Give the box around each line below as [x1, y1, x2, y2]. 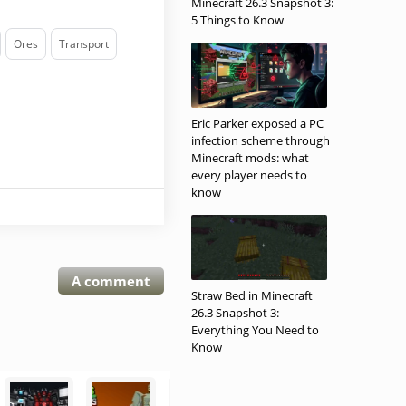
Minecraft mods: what [191, 150, 309, 166]
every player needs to [191, 167, 307, 183]
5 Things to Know [191, 12, 284, 28]
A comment [72, 272, 150, 290]
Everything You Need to [191, 322, 319, 338]
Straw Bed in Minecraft [191, 287, 313, 304]
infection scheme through [191, 132, 330, 149]
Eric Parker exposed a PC [191, 115, 324, 131]
